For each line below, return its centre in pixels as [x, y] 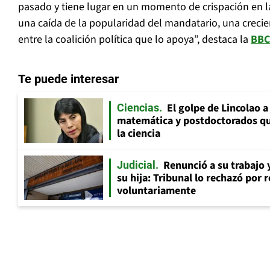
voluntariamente [156, 191]
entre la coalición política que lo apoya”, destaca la [134, 40]
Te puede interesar [68, 79]
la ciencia [139, 134]
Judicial [136, 165]
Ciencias [138, 108]
